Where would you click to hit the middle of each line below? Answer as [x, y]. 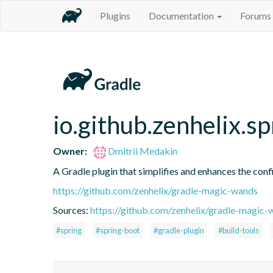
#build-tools [239, 230]
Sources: [72, 210]
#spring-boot [118, 230]
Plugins [115, 16]
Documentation [182, 16]
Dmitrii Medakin [142, 151]
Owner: [70, 151]
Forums [256, 16]
